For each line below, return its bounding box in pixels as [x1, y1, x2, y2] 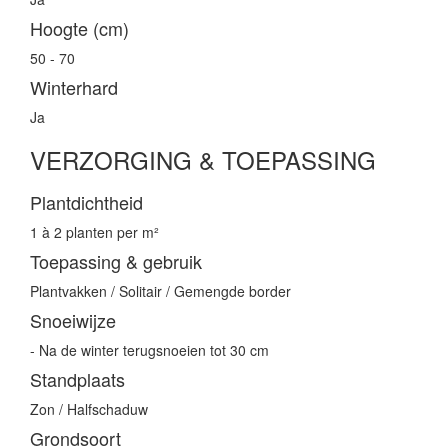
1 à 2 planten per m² [30, 222, 159, 243]
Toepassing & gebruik [30, 248, 202, 275]
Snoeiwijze [30, 307, 116, 334]
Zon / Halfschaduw [30, 399, 148, 420]
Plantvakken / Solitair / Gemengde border [30, 281, 291, 302]
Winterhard [30, 74, 118, 101]
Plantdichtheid [30, 189, 143, 216]
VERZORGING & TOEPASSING [30, 142, 376, 178]
